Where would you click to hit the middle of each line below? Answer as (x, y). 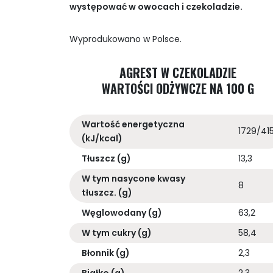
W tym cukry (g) (117, 233)
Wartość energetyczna (133, 125)
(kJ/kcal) (102, 139)
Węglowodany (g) (122, 213)
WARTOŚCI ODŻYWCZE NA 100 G (178, 89)
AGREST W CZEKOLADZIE (178, 73)
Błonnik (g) (106, 253)
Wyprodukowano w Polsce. (126, 39)
